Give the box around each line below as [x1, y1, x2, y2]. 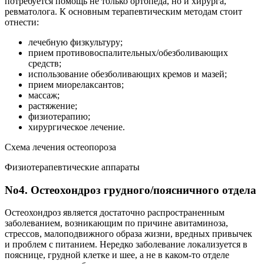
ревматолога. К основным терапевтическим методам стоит [5, 6, 242, 16]
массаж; [28, 90, 60, 100]
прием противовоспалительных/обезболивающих [28, 47, 228, 58]
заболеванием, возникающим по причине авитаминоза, [5, 218, 228, 229]
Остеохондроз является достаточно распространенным [5, 207, 225, 218]
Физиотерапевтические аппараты [5, 161, 140, 172]
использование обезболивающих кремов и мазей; [28, 68, 227, 79]
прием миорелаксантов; [28, 79, 124, 90]
